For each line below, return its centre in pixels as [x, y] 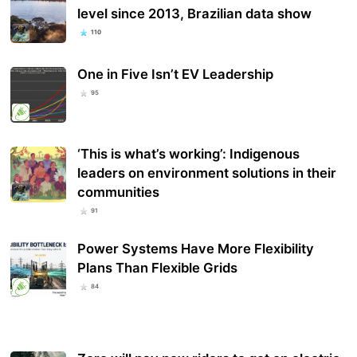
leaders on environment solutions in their [207, 173]
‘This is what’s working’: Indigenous [189, 154]
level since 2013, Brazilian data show [195, 14]
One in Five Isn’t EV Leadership [176, 75]
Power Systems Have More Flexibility [196, 248]
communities [119, 192]
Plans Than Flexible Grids [158, 267]
